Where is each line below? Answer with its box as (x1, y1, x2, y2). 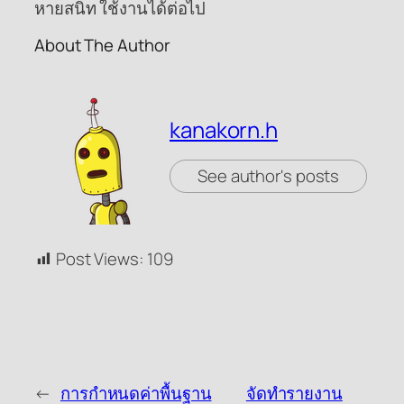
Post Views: (55, 246, 143, 271)
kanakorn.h (170, 114, 278, 144)
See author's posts (197, 163, 340, 188)
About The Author (34, 33, 170, 58)
